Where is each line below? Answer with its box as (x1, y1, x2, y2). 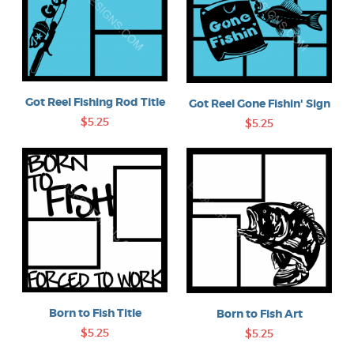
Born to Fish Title (48, 306, 141, 321)
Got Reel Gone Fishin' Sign (188, 96, 330, 111)
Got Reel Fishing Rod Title (24, 95, 165, 109)
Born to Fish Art (216, 307, 303, 321)
